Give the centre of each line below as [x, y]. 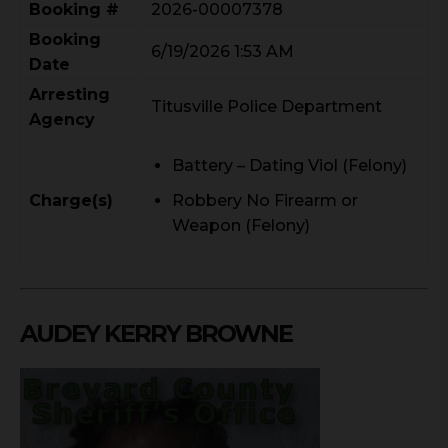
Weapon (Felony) [241, 226]
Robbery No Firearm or [265, 201]
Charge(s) [71, 201]
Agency [62, 120]
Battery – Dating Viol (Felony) [289, 166]
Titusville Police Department [266, 107]
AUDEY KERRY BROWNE [156, 334]
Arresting [69, 95]
